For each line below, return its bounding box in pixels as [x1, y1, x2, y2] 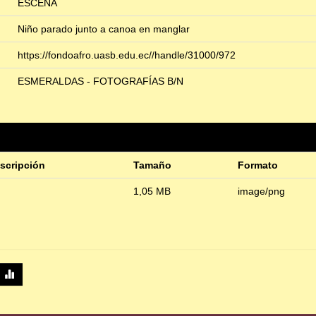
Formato [238, 159, 278, 171]
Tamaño [133, 159, 171, 171]
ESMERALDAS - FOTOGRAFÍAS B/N [18, 75, 183, 87]
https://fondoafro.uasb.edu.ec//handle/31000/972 [18, 49, 236, 61]
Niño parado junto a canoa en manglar [18, 23, 190, 35]
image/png [238, 186, 285, 197]
